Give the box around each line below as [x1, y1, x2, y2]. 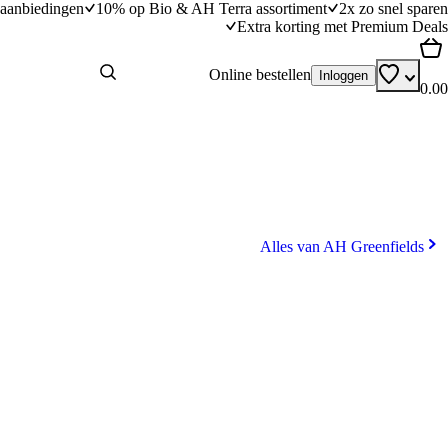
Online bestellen [209, 66, 311, 83]
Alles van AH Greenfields [260, 238, 424, 255]
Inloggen [319, 67, 368, 83]
